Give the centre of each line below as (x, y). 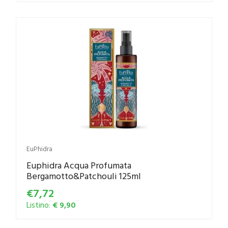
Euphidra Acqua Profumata (79, 165)
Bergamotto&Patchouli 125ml (84, 176)
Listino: (39, 205)
